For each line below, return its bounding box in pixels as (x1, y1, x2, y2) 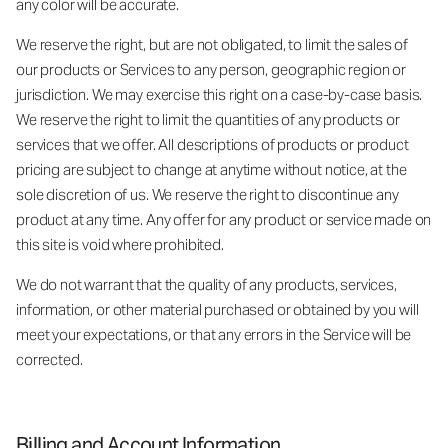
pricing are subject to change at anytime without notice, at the (16, 159, 407, 179)
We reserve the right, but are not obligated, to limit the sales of (16, 34, 409, 54)
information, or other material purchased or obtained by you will (16, 299, 419, 319)
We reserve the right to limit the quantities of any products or (16, 109, 400, 129)
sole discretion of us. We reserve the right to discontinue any (16, 184, 399, 204)
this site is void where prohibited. (16, 234, 224, 254)
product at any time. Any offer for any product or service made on (16, 209, 432, 229)
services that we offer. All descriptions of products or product (16, 134, 409, 154)
